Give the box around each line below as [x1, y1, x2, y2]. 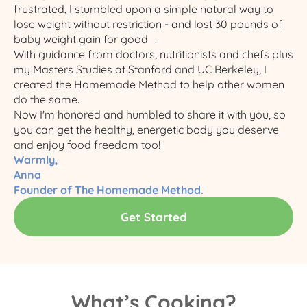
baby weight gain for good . [14, 32, 157, 46]
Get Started [120, 209, 187, 224]
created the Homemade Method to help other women [14, 77, 284, 91]
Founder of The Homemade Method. [14, 182, 204, 197]
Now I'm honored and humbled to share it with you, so [14, 107, 286, 121]
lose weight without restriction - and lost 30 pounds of [14, 16, 282, 31]
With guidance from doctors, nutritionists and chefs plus [14, 47, 293, 61]
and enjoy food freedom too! [14, 137, 160, 151]
